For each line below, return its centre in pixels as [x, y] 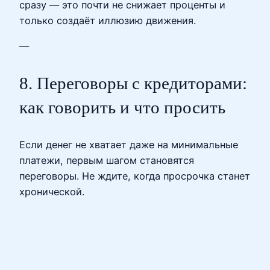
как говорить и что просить [122, 108]
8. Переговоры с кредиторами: [133, 83]
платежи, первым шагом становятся [107, 161]
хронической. [52, 192]
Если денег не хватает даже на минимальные [129, 145]
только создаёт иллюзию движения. [108, 20]
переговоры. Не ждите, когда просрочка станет [135, 176]
